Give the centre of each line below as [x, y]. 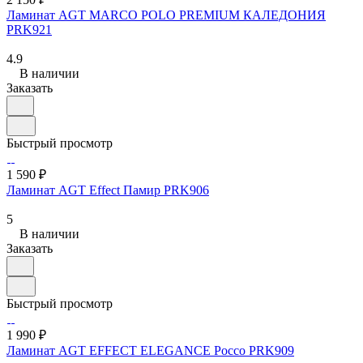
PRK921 [29, 29]
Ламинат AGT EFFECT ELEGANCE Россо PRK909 [150, 350]
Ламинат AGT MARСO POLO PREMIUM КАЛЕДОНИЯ [166, 15]
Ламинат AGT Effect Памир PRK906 [108, 190]
